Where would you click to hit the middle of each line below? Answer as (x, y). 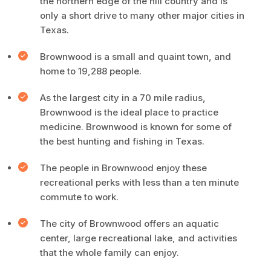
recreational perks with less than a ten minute (139, 182)
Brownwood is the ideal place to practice (129, 112)
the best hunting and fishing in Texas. (123, 141)
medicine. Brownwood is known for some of (136, 127)
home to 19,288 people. (91, 71)
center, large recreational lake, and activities (139, 238)
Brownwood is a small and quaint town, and (135, 57)
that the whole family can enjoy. (109, 253)
